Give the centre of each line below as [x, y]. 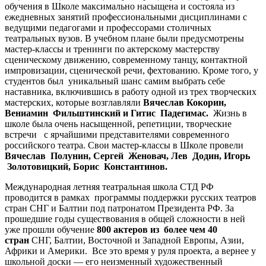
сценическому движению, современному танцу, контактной [126, 59]
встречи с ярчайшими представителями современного [117, 134]
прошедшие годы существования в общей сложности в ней [125, 218]
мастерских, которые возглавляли [74, 102]
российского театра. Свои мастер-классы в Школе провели [125, 145]
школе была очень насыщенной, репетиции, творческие [118, 123]
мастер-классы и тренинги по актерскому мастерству [112, 49]
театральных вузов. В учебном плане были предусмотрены [124, 38]
